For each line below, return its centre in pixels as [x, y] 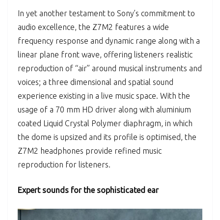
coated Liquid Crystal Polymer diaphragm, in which [105, 123]
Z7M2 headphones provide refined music [90, 151]
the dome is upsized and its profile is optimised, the [107, 137]
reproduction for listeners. [64, 165]
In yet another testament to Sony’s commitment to [106, 13]
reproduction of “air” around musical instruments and [110, 68]
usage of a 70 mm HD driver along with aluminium [104, 110]
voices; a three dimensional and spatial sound [96, 82]
